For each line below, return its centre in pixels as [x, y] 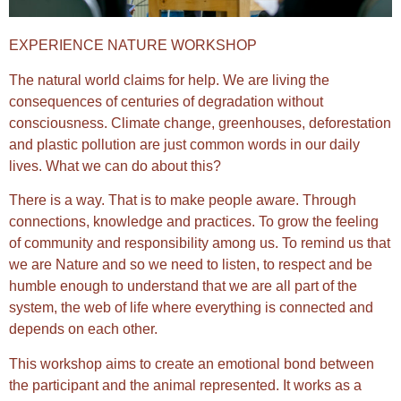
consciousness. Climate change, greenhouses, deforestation [200, 123]
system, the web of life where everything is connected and [191, 308]
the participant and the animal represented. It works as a [185, 385]
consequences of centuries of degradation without [166, 101]
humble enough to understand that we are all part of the [183, 286]
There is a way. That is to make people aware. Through [183, 200]
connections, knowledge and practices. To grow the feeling [194, 222]
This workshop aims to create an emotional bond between [192, 363]
